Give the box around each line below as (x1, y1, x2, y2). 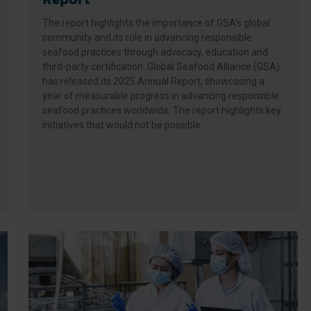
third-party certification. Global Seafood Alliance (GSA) (42, 61, 280, 72)
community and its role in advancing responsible (42, 32, 253, 43)
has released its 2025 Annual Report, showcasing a (42, 76, 265, 87)
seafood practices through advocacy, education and (42, 47, 269, 58)
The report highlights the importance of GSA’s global (42, 17, 271, 28)
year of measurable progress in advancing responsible (42, 90, 280, 101)
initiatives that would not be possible (42, 119, 201, 131)
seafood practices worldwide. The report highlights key (42, 105, 282, 116)
